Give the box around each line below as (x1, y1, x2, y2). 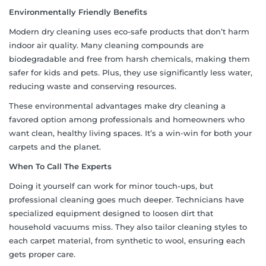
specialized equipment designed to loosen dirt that (9, 208, 213, 218)
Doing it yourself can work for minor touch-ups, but (9, 180, 213, 191)
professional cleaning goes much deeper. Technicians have (9, 194, 244, 204)
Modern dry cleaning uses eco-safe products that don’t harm (9, 26, 249, 36)
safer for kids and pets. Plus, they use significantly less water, (9, 67, 252, 77)
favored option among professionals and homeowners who (9, 114, 245, 124)
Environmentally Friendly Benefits (9, 7, 147, 17)
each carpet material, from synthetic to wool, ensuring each (9, 235, 245, 245)
